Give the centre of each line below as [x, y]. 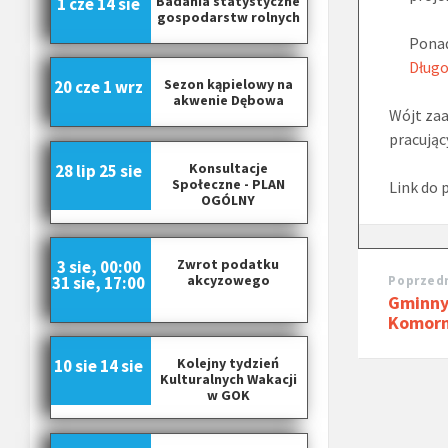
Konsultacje [228, 167]
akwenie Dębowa [228, 100]
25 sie [120, 170]
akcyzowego [228, 280]
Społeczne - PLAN [228, 183]
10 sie [75, 366]
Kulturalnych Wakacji [228, 379]
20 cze [77, 87]
